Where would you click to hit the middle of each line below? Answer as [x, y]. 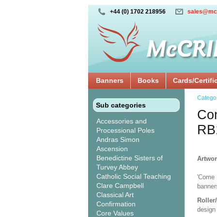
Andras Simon [118, 139]
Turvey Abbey [117, 167]
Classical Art [115, 195]
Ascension [112, 149]
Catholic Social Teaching [134, 176]
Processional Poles [125, 130]
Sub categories [121, 105]
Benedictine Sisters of [130, 158]
